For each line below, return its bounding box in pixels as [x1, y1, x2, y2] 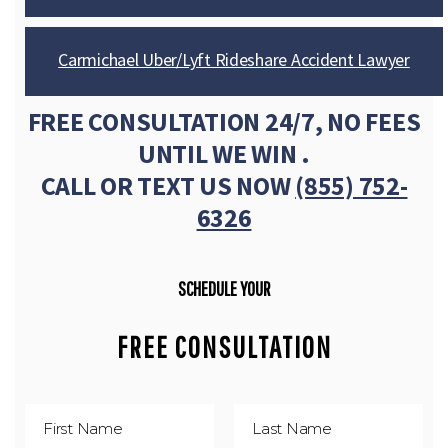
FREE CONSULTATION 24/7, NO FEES [27, 105, 421, 138]
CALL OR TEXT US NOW [40, 169, 296, 202]
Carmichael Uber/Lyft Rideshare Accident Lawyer [58, 48, 410, 71]
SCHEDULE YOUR [178, 277, 270, 300]
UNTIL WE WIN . [137, 137, 311, 170]
